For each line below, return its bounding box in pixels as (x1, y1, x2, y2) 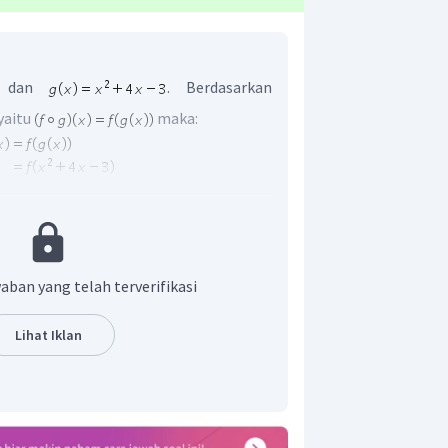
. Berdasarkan (167, 77, 272, 97)
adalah (70, 241, 122, 261)
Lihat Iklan (14, 326, 82, 345)
